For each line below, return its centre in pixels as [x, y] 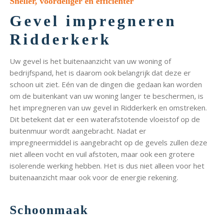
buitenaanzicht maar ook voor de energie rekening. [94, 178]
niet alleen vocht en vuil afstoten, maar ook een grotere [102, 154]
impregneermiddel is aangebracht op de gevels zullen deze [108, 143]
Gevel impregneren [93, 21]
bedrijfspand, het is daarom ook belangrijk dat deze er [100, 73]
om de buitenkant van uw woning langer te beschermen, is [107, 96]
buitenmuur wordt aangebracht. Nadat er [78, 131]
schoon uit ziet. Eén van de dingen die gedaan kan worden [106, 85]
